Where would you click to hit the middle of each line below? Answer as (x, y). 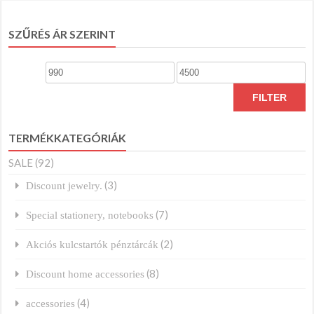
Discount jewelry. (64, 185)
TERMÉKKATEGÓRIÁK (68, 137)
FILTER (269, 97)
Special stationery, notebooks (90, 214)
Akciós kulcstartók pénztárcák (93, 244)
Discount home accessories (86, 273)
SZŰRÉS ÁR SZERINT (62, 34)
